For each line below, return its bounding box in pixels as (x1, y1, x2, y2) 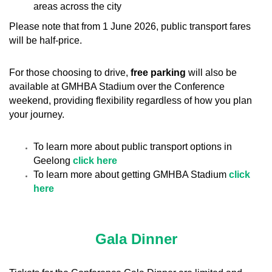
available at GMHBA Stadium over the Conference (9, 81, 225, 92)
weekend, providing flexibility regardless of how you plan (9, 95, 252, 106)
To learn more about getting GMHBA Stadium (33, 169, 226, 180)
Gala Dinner (95, 231, 177, 247)
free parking (131, 67, 186, 78)
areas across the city (33, 1, 121, 12)
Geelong (33, 155, 73, 166)
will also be (186, 67, 237, 78)
